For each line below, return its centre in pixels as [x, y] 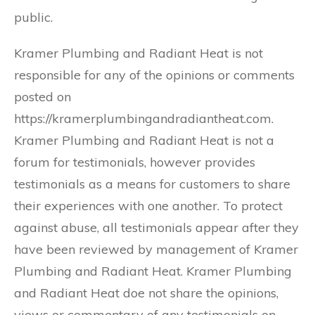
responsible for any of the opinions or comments [154, 75]
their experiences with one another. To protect [148, 206]
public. [33, 17]
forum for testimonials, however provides [135, 162]
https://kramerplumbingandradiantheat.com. [144, 118]
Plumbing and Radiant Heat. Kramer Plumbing [153, 271]
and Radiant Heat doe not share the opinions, [146, 293]
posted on [43, 97]
